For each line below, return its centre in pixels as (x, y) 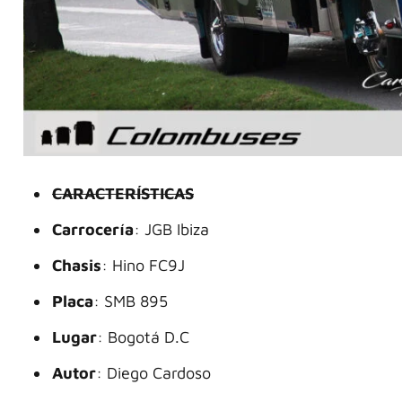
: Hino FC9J (143, 266)
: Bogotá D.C (143, 337)
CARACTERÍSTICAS (123, 194)
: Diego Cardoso (153, 373)
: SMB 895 (131, 301)
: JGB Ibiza (171, 230)
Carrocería (93, 230)
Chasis (77, 266)
